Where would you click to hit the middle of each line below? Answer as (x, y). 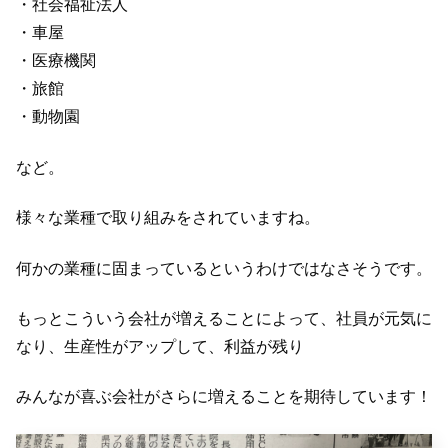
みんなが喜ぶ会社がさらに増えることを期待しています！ (224, 397)
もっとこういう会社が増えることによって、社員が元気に (224, 318)
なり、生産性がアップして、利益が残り (160, 346)
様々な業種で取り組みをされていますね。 (168, 218)
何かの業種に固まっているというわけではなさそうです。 (224, 268)
